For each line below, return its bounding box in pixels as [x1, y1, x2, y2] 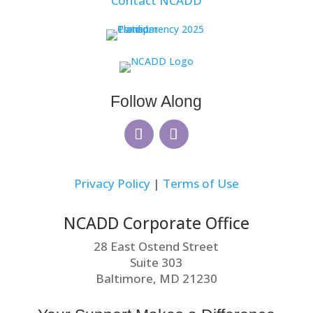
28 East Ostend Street [94, 238, 219, 255]
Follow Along [110, 92, 203, 111]
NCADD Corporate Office [63, 212, 249, 235]
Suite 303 [130, 254, 183, 271]
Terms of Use [162, 175, 239, 192]
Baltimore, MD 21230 [95, 270, 217, 287]
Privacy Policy [73, 175, 150, 192]
